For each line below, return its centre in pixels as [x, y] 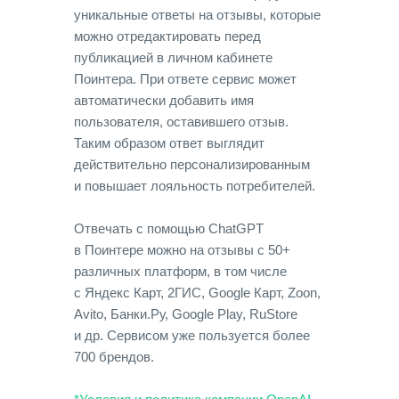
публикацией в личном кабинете [173, 57]
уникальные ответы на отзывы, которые [197, 15]
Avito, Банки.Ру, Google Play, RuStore [186, 314]
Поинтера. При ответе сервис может [185, 79]
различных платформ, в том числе [180, 271]
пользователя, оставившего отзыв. [181, 122]
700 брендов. [114, 357]
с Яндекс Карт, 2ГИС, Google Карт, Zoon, [197, 293]
